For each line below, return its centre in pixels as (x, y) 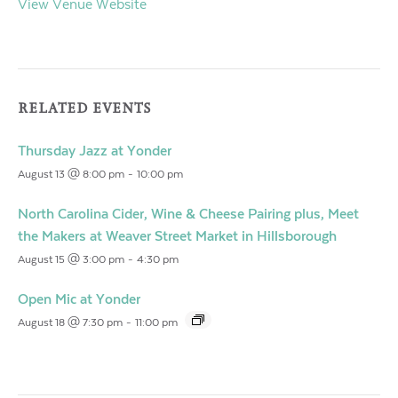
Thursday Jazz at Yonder (95, 151)
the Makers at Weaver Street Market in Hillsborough (177, 236)
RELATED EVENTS (84, 108)
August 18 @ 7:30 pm (70, 322)
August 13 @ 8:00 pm (71, 174)
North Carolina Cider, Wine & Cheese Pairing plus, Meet (188, 214)
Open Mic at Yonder (79, 299)
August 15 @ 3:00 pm (71, 259)
